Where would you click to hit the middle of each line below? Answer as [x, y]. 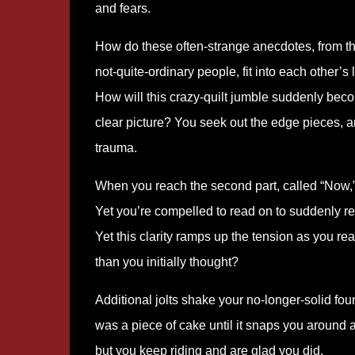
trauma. [116, 148]
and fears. [122, 8]
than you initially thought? [166, 262]
